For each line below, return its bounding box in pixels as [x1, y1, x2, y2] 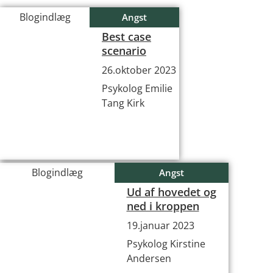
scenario [102, 43, 146, 58]
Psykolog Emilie [102, 82, 172, 95]
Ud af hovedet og [126, 185, 216, 199]
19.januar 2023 [126, 219, 194, 232]
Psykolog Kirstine [126, 237, 205, 250]
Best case [102, 29, 151, 44]
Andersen [126, 252, 171, 265]
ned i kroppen [126, 199, 199, 213]
